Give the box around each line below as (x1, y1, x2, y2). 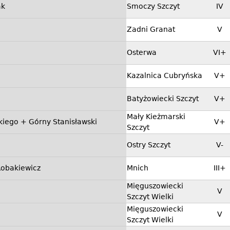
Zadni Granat (127, 25, 175, 34)
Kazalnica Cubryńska (127, 71, 202, 80)
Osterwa (127, 48, 157, 57)
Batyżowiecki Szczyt (127, 94, 199, 103)
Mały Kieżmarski (127, 112, 185, 121)
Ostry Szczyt (127, 141, 170, 149)
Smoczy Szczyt (127, 2, 180, 11)
